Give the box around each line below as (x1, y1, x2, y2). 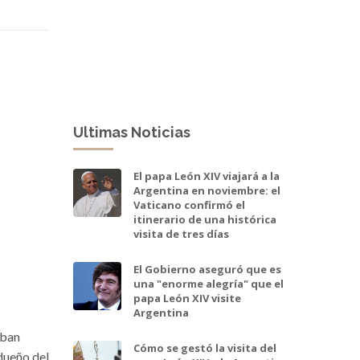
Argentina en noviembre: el (133, 182, 280, 198)
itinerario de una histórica (133, 211, 276, 227)
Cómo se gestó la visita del (133, 340, 276, 355)
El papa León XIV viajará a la (133, 168, 280, 183)
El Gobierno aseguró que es (133, 261, 281, 276)
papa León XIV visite (133, 290, 241, 305)
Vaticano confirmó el (133, 197, 245, 212)
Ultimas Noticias (73, 123, 190, 141)
